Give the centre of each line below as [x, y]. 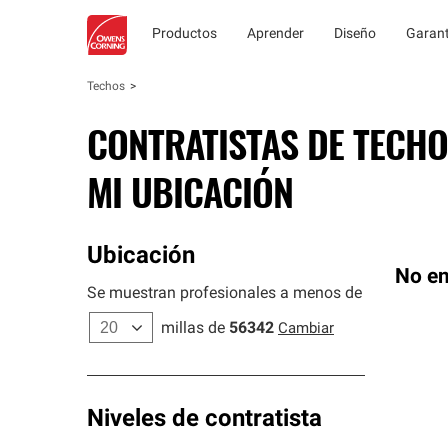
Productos [184, 34]
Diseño [355, 34]
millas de [193, 329]
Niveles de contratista [204, 420]
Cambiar [306, 329]
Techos [106, 87]
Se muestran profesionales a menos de [224, 294]
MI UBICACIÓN [190, 191]
